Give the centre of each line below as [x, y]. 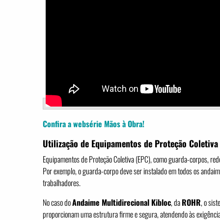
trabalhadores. [62, 183]
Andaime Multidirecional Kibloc [122, 202]
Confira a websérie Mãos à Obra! [94, 124]
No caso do [57, 202]
